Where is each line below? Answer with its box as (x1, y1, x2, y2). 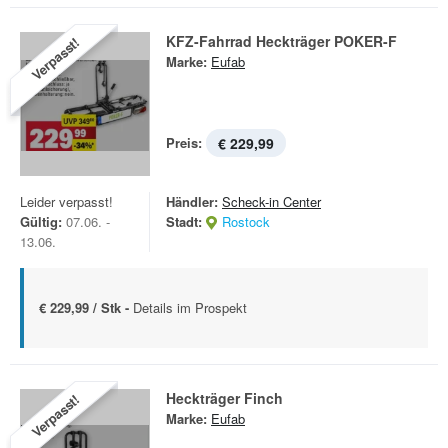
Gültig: (20, 212, 62, 231)
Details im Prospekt (133, 298, 247, 317)
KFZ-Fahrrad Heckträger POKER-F (166, 31, 397, 51)
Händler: (166, 192, 218, 211)
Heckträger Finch (166, 388, 283, 408)
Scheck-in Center (222, 192, 321, 211)
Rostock (222, 212, 270, 231)
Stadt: (166, 212, 202, 231)
